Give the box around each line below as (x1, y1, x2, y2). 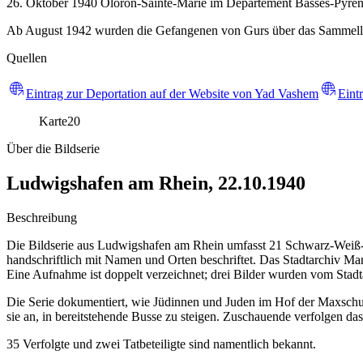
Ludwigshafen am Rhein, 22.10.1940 (6, 172, 305, 194)
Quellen (6, 50, 47, 65)
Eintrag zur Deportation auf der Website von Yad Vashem (26, 86, 318, 100)
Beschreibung (6, 210, 77, 224)
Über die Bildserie (6, 141, 100, 156)
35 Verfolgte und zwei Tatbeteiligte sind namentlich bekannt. (6, 336, 316, 351)
